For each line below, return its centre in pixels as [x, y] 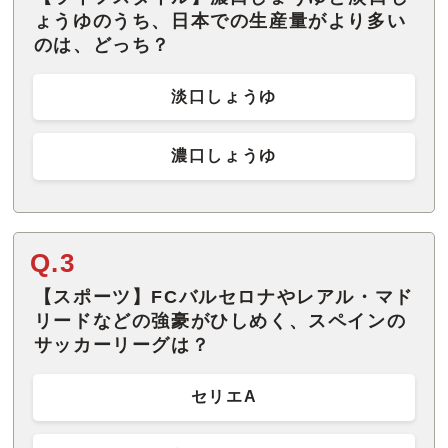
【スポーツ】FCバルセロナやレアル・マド [223, 297]
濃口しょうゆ [224, 156]
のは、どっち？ [102, 44]
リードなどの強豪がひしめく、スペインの [220, 321]
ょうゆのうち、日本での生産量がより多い [220, 20]
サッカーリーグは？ [122, 345]
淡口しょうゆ [224, 96]
